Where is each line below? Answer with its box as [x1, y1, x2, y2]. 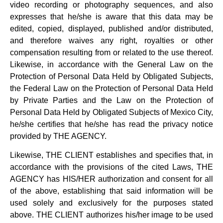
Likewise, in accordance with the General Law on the [10, 60, 213, 69]
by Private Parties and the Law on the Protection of [10, 96, 213, 105]
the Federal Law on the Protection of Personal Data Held [10, 84, 213, 93]
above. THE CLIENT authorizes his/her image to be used [10, 210, 213, 219]
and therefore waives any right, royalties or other [10, 36, 213, 45]
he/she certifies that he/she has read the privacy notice [10, 119, 213, 128]
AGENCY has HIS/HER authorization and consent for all [10, 174, 213, 183]
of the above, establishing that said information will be [10, 186, 213, 195]
